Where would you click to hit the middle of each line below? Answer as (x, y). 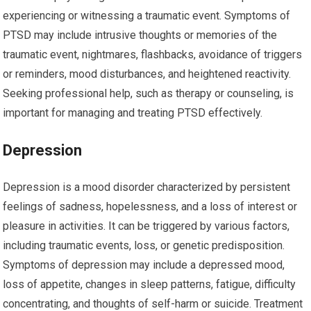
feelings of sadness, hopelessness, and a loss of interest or (150, 207)
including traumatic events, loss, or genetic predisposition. (144, 245)
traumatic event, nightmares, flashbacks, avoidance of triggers (153, 54)
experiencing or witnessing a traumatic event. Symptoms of (147, 16)
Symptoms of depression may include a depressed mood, (144, 265)
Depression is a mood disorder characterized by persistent (147, 187)
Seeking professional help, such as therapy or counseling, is (149, 93)
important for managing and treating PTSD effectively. (133, 113)
